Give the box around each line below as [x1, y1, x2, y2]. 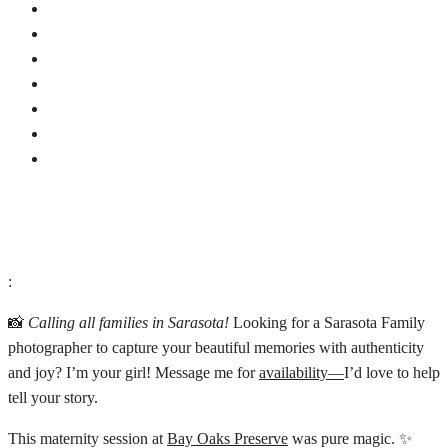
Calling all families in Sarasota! [28, 314, 229, 331]
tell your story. [8, 389, 98, 406]
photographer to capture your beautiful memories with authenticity [8, 339, 424, 356]
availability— [259, 364, 344, 381]
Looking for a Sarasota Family [229, 314, 425, 331]
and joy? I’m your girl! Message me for [8, 364, 259, 381]
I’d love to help [344, 364, 440, 381]
